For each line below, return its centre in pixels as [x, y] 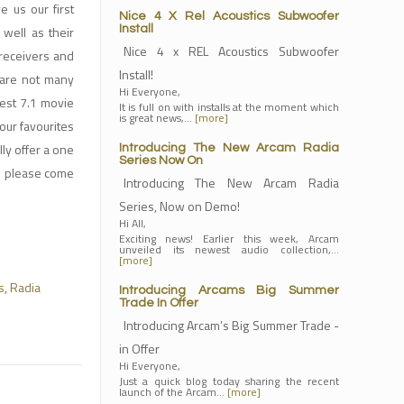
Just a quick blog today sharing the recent [229, 381]
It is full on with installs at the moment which [229, 107]
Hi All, [132, 223]
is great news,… [156, 118]
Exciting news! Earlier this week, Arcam [229, 239]
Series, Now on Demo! [179, 206]
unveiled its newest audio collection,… [229, 249]
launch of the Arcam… [173, 392]
